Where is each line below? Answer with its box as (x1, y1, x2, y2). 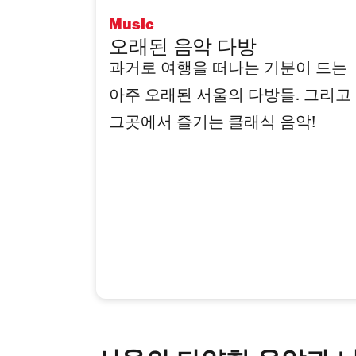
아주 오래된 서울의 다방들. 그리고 (109, 90, 351, 106)
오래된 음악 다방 (109, 40, 257, 60)
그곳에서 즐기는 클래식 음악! (109, 117, 315, 133)
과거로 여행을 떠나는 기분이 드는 (109, 63, 347, 79)
